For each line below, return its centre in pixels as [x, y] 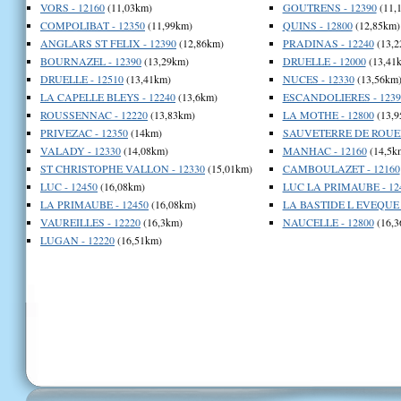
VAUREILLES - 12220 [90, 222]
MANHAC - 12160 [324, 150]
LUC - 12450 [69, 186]
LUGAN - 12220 [77, 239]
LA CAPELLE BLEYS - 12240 [108, 96]
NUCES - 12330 [318, 78]
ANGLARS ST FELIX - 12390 [108, 43]
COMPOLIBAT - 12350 [93, 25]
